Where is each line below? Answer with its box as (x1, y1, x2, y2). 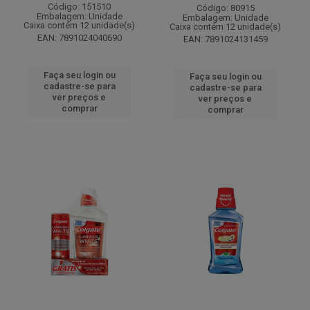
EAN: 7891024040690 (37, 33, 122, 43)
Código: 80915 (196, 3, 255, 13)
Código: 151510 (48, 1, 111, 12)
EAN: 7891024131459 (183, 34, 268, 44)
